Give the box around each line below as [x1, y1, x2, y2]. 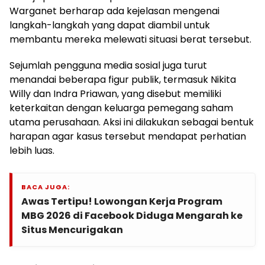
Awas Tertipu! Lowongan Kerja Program [21, 195, 222, 209]
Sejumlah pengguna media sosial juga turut [9, 59, 207, 73]
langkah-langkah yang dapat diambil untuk [9, 18, 210, 33]
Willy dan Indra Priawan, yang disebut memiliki [9, 87, 221, 101]
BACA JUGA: [21, 182, 70, 192]
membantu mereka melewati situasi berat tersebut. [9, 33, 251, 47]
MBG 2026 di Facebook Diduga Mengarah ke [21, 209, 243, 223]
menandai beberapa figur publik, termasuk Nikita [9, 73, 236, 87]
